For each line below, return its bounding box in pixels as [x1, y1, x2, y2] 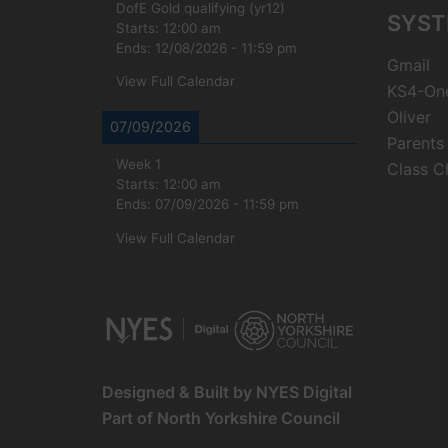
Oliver [387, 106, 431, 127]
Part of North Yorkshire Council [102, 407, 340, 428]
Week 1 [116, 156, 161, 173]
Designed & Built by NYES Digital [102, 381, 352, 402]
